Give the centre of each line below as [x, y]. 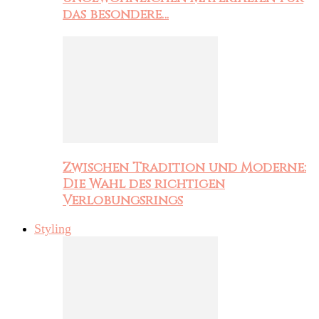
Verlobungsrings [123, 200]
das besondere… [116, 15]
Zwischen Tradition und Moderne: [184, 167]
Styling [53, 229]
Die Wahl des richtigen [144, 184]
